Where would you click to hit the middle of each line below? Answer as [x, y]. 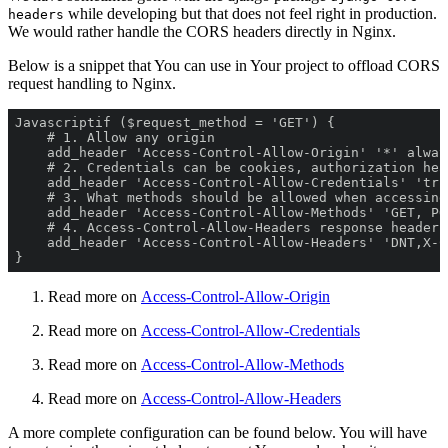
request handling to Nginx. [92, 83]
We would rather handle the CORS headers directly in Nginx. [202, 31]
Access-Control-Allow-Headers [241, 398]
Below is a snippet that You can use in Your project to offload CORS [224, 65]
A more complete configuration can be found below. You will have [217, 432]
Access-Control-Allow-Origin [235, 296]
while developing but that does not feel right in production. [252, 13]
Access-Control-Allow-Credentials [250, 330]
